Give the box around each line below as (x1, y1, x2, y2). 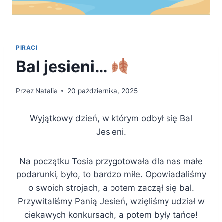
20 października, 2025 (67, 86, 138, 95)
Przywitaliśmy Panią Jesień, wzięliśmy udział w (17, 196, 205, 206)
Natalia (35, 86, 58, 95)
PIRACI (16, 44, 38, 52)
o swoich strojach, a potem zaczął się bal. (28, 182, 194, 193)
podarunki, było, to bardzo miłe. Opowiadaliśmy (16, 169, 206, 179)
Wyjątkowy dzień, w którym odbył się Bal (30, 113, 192, 123)
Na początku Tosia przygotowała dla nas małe (19, 156, 203, 166)
